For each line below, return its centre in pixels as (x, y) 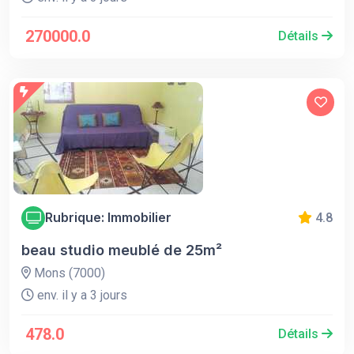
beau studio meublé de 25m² (122, 250)
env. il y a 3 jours (81, 295)
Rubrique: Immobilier (108, 218)
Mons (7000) (68, 273)
